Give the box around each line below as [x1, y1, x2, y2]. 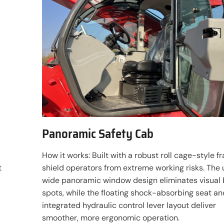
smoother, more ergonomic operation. [42, 212, 179, 223]
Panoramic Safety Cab [42, 123, 153, 143]
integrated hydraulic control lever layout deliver [42, 200, 216, 210]
